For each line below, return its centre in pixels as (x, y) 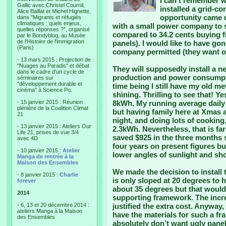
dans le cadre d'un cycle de (51, 72)
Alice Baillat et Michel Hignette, (54, 11)
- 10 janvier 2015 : (40, 150)
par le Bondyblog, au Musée (51, 35)
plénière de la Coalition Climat (53, 108)
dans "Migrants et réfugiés (49, 17)
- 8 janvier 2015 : (38, 175)
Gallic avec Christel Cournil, (51, 5)
